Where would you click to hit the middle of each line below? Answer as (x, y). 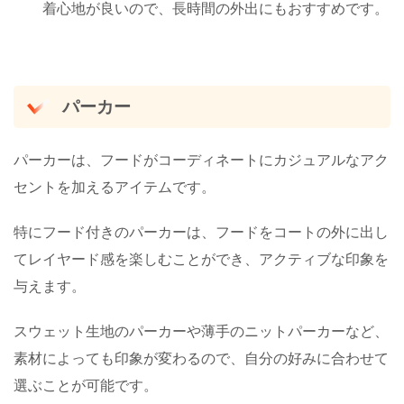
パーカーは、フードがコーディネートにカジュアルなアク (201, 160)
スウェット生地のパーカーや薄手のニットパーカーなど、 (201, 331)
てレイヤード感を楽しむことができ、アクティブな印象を (201, 259)
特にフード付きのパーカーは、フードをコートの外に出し (201, 232)
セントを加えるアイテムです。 (115, 187)
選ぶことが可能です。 (86, 385)
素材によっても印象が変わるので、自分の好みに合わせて (201, 358)
